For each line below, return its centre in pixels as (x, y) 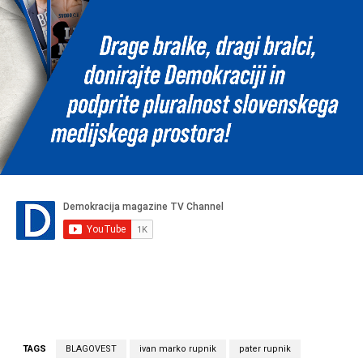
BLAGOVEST (91, 348)
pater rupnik (265, 348)
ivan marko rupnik (178, 348)
